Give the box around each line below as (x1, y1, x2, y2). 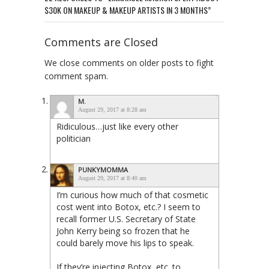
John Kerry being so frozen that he (56, 225, 190, 237)
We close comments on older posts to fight (44, 56, 214, 68)
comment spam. (44, 70, 108, 82)
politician (56, 132, 91, 144)
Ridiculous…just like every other (56, 120, 178, 132)
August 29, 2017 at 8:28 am (78, 106, 147, 113)
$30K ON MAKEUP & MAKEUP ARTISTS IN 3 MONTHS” (44, 3, 211, 16)
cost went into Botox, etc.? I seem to (56, 201, 201, 213)
